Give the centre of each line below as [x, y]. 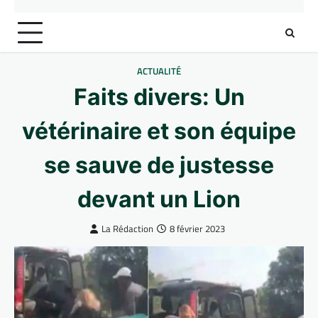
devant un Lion [159, 199]
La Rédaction [127, 229]
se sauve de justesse [159, 165]
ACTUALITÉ [159, 71]
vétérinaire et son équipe [159, 131]
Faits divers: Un [159, 97]
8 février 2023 [197, 229]
